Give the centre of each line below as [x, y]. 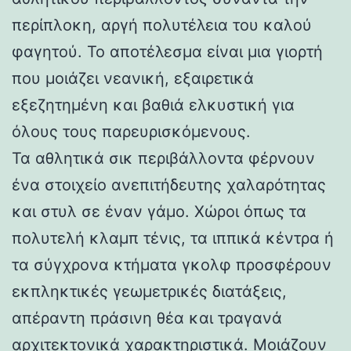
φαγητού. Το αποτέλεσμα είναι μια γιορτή [167, 51]
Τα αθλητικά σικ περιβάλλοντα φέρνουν [163, 158]
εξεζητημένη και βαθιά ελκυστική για [153, 105]
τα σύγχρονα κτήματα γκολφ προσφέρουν [172, 264]
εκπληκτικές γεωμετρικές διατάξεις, [149, 291]
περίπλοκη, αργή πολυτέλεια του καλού [162, 25]
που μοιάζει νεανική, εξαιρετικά [133, 78]
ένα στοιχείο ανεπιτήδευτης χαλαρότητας [169, 185]
